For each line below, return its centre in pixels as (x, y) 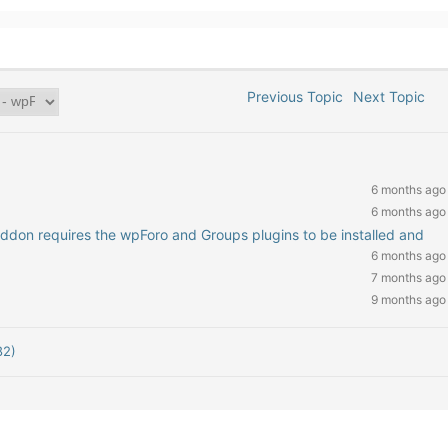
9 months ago (408, 299)
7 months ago (408, 277)
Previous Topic (291, 96)
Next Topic (393, 96)
